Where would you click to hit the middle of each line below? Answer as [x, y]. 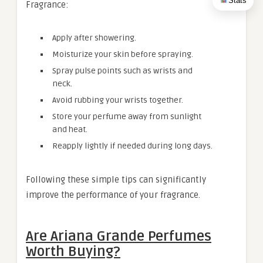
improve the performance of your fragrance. [113, 195]
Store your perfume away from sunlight [127, 117]
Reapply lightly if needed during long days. [132, 146]
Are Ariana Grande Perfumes [119, 236]
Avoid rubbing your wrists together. [118, 100]
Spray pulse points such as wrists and [122, 71]
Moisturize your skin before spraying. [123, 54]
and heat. [70, 129]
